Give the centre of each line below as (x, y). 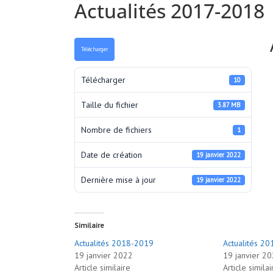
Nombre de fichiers (116, 129)
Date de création (112, 154)
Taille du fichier (110, 105)
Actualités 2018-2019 (114, 243)
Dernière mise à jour (119, 179)
